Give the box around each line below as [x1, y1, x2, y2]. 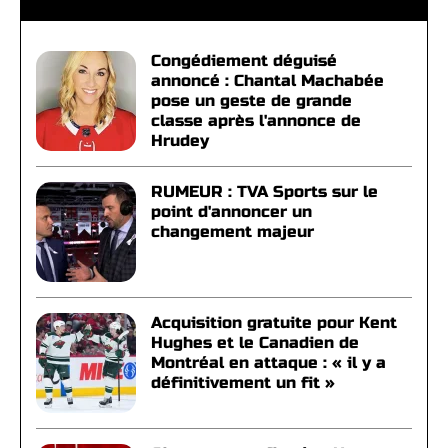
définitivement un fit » [151, 373, 335, 392]
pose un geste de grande [151, 91, 352, 110]
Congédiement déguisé [151, 51, 337, 70]
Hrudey [151, 131, 209, 150]
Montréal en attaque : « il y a [151, 353, 386, 372]
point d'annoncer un [151, 202, 312, 221]
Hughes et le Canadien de [151, 333, 359, 352]
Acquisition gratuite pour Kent [151, 313, 397, 332]
